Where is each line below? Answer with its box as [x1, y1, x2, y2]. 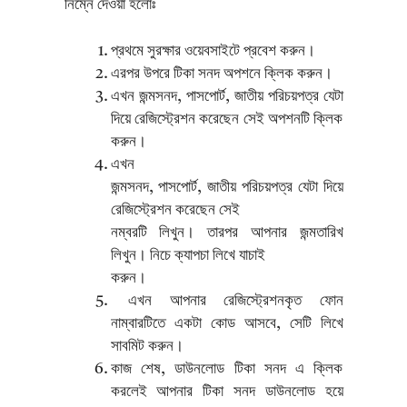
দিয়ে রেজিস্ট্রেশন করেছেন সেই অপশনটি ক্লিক [110, 111, 343, 127]
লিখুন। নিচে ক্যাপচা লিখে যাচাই [110, 247, 265, 263]
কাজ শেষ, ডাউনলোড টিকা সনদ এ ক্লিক [110, 361, 343, 377]
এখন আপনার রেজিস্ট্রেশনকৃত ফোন [110, 293, 343, 309]
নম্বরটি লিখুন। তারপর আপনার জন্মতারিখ [110, 224, 343, 241]
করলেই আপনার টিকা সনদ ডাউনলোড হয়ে [110, 383, 343, 400]
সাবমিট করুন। [110, 338, 187, 354]
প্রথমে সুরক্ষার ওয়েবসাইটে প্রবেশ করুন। [110, 43, 319, 59]
